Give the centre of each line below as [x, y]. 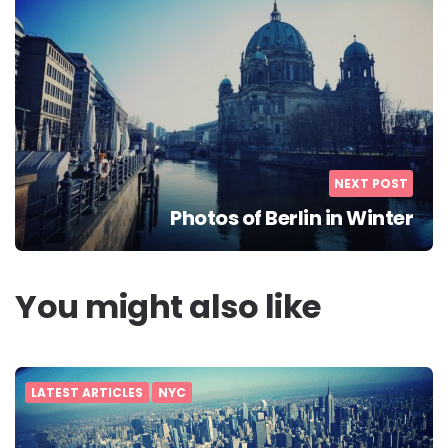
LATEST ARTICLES [87, 392]
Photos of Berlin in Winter [291, 217]
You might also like [168, 306]
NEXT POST [371, 183]
